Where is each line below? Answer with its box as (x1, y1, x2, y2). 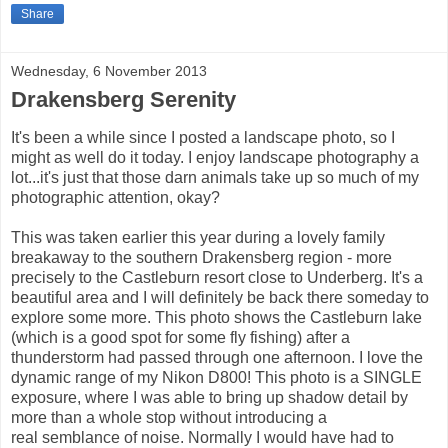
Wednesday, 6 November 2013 (11, 62, 207, 79)
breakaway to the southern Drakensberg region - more (11, 249, 392, 267)
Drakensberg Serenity (11, 86, 236, 112)
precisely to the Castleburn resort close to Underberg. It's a (11, 269, 423, 287)
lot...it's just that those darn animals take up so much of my (11, 169, 419, 187)
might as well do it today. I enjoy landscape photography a (11, 149, 419, 167)
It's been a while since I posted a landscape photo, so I (11, 129, 395, 147)
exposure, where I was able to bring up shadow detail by (11, 389, 408, 407)
